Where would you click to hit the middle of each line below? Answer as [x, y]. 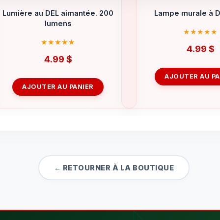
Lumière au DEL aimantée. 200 [58, 13]
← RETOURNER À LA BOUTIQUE [114, 168]
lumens [58, 23]
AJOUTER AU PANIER [58, 87]
